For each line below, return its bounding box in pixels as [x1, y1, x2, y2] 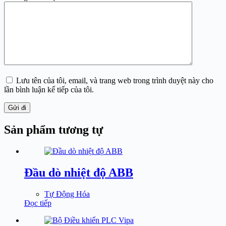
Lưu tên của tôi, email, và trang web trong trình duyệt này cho [16, 76, 213, 85]
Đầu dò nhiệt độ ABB [24, 165, 133, 179]
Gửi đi [8, 104, 26, 112]
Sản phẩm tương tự [4, 123, 103, 136]
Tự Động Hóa [44, 189, 90, 198]
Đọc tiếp [24, 198, 51, 207]
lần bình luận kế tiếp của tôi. [4, 85, 94, 94]
